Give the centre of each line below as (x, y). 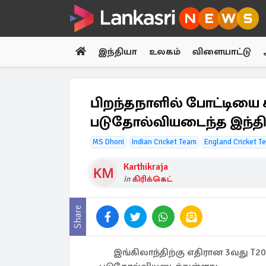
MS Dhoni (108, 142)
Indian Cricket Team (164, 142)
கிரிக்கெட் (152, 179)
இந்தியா (118, 52)
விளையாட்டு (222, 52)
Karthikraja (146, 167)
